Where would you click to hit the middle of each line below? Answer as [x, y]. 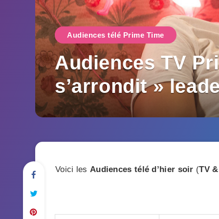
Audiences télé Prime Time [116, 35]
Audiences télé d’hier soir [143, 169]
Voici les [72, 169]
